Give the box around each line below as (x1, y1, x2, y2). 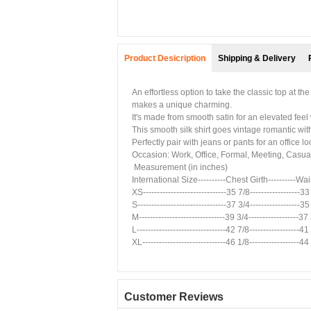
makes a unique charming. (132, 100, 232, 110)
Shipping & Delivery (218, 53, 296, 63)
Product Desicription (124, 53, 205, 63)
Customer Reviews (124, 291, 224, 303)
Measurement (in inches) (132, 162, 228, 172)
